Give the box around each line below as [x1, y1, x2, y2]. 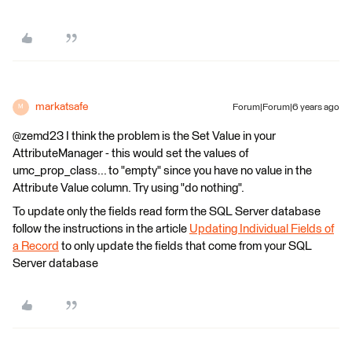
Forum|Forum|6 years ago [233, 102, 339, 112]
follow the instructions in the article [13, 222, 189, 235]
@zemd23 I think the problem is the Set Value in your [13, 130, 276, 142]
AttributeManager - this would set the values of [13, 147, 248, 159]
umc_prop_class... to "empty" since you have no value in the [13, 164, 312, 177]
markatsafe [35, 101, 88, 112]
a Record [13, 240, 59, 252]
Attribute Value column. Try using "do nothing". [13, 181, 244, 194]
